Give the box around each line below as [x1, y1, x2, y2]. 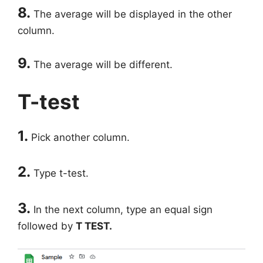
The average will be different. [33, 59, 173, 71]
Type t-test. [31, 167, 89, 180]
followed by [18, 220, 76, 232]
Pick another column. [28, 131, 130, 143]
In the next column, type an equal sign [31, 203, 213, 215]
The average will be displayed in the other [31, 8, 232, 20]
